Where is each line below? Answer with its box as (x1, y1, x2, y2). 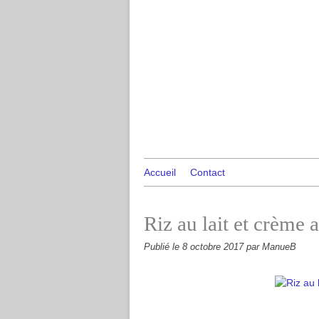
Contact (190, 167, 225, 178)
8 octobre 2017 (182, 242, 246, 252)
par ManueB (246, 242, 296, 252)
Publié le (144, 242, 182, 252)
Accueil (144, 167, 176, 178)
